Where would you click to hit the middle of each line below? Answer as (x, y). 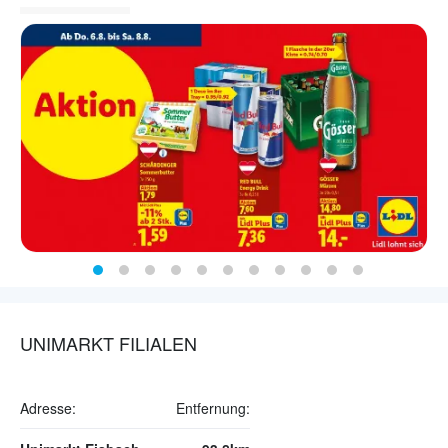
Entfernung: (213, 408)
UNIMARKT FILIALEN (108, 343)
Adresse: (48, 408)
